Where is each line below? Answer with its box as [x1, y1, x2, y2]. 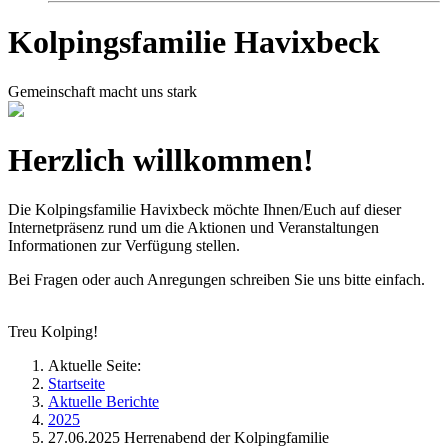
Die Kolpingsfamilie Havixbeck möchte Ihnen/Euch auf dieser [8, 200, 401, 218]
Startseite [48, 374, 105, 392]
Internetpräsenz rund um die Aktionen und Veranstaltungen [8, 218, 379, 236]
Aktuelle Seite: [48, 356, 141, 374]
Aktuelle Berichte [48, 392, 159, 410]
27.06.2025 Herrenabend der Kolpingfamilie [48, 428, 329, 446]
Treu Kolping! [8, 322, 98, 340]
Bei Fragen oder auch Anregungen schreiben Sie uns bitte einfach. [8, 270, 425, 288]
